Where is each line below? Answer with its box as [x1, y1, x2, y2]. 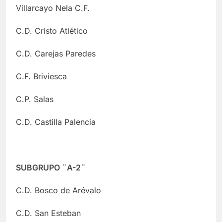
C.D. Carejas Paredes [16, 48, 96, 58]
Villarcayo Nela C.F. [16, 2, 90, 13]
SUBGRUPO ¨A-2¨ [16, 162, 86, 172]
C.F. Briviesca [16, 71, 67, 81]
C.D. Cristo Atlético [16, 25, 88, 36]
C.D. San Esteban [16, 208, 81, 218]
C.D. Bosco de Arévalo [16, 185, 101, 195]
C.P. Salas [16, 94, 54, 104]
